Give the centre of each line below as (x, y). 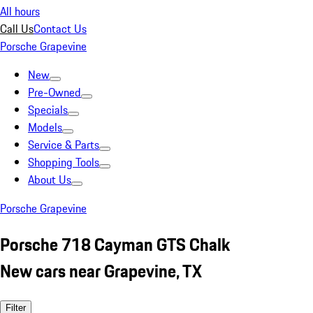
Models (45, 127)
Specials (48, 110)
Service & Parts (64, 145)
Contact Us (60, 29)
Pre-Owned (54, 92)
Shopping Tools (64, 162)
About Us (50, 180)
